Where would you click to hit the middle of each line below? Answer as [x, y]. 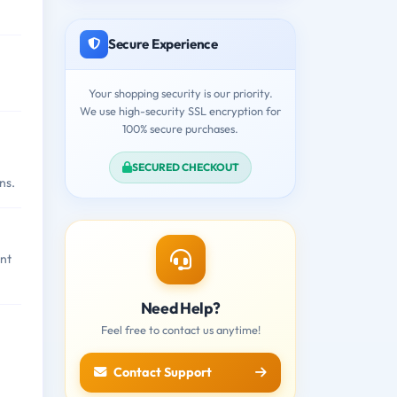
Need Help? [180, 307]
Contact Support [163, 372]
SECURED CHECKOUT [185, 167]
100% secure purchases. [180, 128]
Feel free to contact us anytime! [180, 329]
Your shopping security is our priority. [180, 93]
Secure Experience [163, 43]
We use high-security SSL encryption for [180, 110]
